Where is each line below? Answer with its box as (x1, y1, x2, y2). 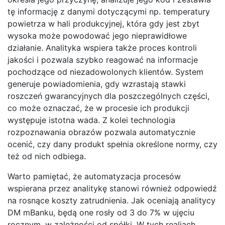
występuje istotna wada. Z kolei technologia (8, 115, 175, 125)
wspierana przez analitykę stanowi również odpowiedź (8, 183, 217, 193)
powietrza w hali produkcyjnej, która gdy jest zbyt (8, 18, 199, 29)
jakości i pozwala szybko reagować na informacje (8, 54, 198, 65)
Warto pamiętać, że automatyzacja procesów (8, 171, 181, 181)
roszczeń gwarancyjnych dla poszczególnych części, (8, 90, 209, 101)
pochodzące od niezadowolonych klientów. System (8, 66, 203, 77)
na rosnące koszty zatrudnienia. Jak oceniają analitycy (8, 195, 215, 205)
